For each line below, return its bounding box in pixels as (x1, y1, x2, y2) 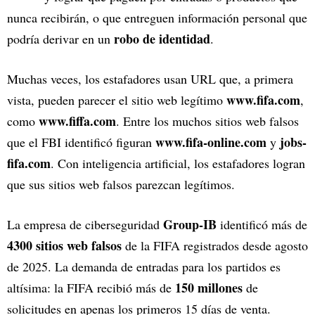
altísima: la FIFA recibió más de (7, 279, 175, 297)
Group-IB (163, 215, 217, 234)
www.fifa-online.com (155, 133, 266, 152)
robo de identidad (114, 30, 210, 49)
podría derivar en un (7, 30, 114, 48)
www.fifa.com (226, 91, 300, 110)
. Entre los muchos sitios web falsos (116, 112, 299, 130)
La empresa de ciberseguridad (7, 216, 163, 233)
